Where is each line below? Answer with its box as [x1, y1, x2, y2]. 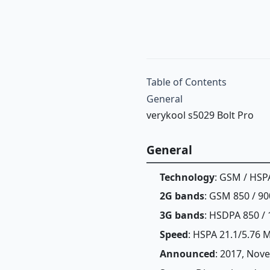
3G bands [160, 209, 204, 222]
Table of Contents [146, 75, 227, 89]
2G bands [160, 189, 204, 203]
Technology [160, 170, 215, 184]
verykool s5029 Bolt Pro [146, 108, 254, 122]
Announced [160, 246, 215, 260]
